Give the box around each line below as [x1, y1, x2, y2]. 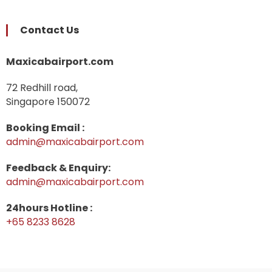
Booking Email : [6, 120, 84, 135]
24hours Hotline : [6, 200, 92, 215]
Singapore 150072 [6, 94, 90, 109]
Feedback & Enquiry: [6, 160, 110, 175]
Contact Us [20, 22, 79, 37]
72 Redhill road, [6, 80, 78, 95]
